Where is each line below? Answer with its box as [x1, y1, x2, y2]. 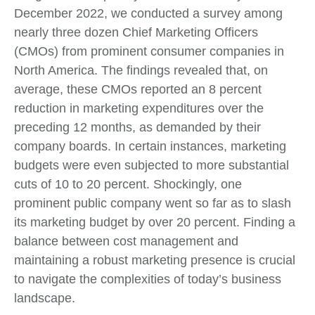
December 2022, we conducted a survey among [14, 6, 283, 20]
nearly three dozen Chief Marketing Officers [14, 25, 258, 39]
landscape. [14, 290, 75, 305]
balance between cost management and [14, 233, 238, 248]
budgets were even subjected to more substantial [14, 157, 289, 172]
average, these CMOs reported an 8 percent [14, 82, 262, 96]
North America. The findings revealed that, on [14, 63, 268, 77]
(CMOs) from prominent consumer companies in [14, 44, 284, 58]
